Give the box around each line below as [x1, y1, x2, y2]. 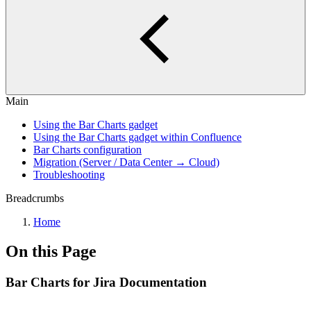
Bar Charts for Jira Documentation [6, 274, 207, 289]
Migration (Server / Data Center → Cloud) [33, 156, 219, 168]
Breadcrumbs [6, 192, 64, 204]
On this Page [6, 242, 96, 260]
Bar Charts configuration [33, 144, 142, 155]
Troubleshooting [33, 169, 105, 180]
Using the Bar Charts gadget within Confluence [33, 131, 242, 143]
